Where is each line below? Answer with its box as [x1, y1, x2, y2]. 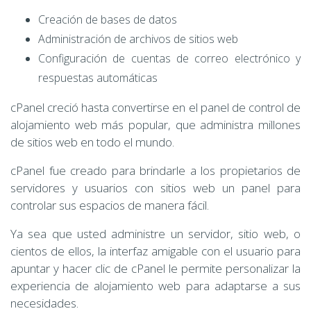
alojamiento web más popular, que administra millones [10, 117, 301, 133]
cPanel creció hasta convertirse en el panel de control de [10, 99, 301, 116]
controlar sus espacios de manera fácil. [10, 197, 209, 214]
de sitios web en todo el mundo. [10, 134, 174, 151]
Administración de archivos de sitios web [38, 31, 238, 47]
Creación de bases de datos [38, 12, 177, 28]
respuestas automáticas [38, 70, 158, 86]
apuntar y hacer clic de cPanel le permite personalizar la [10, 260, 301, 277]
